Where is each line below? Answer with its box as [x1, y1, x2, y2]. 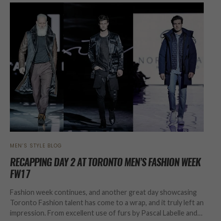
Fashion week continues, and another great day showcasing [10, 187, 197, 196]
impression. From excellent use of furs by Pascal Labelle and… [10, 208, 202, 217]
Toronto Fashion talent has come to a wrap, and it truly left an [10, 198, 204, 207]
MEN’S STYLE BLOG [10, 142, 62, 149]
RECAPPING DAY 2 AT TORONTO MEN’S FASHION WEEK [10, 155, 201, 169]
